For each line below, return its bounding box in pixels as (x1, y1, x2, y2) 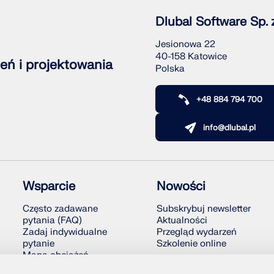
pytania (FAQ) (23, 215, 83, 227)
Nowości (156, 179, 206, 194)
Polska (155, 63, 185, 75)
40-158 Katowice (155, 51, 227, 63)
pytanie (23, 238, 55, 250)
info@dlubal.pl (203, 123, 256, 133)
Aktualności (156, 215, 207, 227)
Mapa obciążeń (23, 250, 89, 262)
